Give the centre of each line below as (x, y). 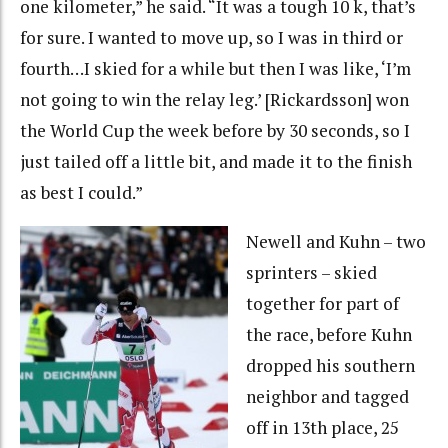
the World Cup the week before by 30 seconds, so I (215, 131)
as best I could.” (81, 193)
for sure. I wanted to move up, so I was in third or (211, 38)
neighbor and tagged (327, 396)
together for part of (322, 303)
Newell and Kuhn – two (335, 241)
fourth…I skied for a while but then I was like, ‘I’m (215, 69)
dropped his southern (330, 365)
